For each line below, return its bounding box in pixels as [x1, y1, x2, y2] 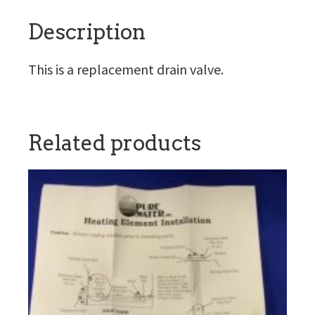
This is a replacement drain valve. [28, 60, 224, 78]
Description [28, 18, 146, 44]
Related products [28, 129, 201, 155]
